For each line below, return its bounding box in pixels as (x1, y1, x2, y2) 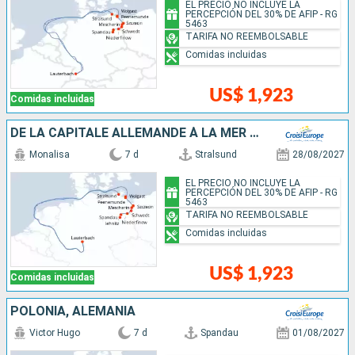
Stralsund (194, 149, 237, 161)
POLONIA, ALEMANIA (10, 303, 136, 319)
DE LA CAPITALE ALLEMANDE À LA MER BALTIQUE (250, 125, 259, 141)
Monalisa (29, 149, 70, 161)
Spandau (200, 327, 239, 339)
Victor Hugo (29, 327, 80, 339)
